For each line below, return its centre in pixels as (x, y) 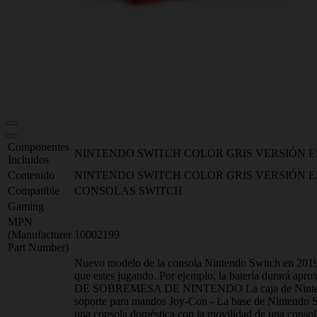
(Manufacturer (40, 235)
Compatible (34, 191)
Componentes (39, 147)
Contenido (31, 175)
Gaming (26, 206)
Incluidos (28, 160)
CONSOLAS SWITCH (128, 191)
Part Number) (38, 247)
